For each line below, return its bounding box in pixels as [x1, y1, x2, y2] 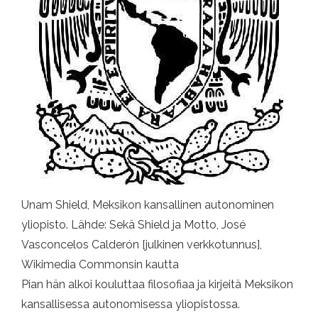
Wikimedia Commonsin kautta [21, 257, 179, 271]
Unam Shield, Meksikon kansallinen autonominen [21, 197, 274, 212]
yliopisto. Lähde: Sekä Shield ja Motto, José [21, 217, 246, 231]
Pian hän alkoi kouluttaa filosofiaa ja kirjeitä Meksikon [21, 277, 293, 291]
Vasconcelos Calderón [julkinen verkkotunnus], [21, 237, 262, 251]
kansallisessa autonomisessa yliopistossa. [21, 297, 240, 311]
